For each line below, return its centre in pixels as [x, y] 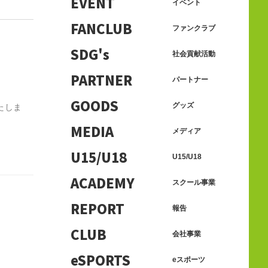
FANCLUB [101, 28]
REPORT [98, 208]
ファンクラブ [194, 28]
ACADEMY [103, 182]
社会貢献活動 [194, 54]
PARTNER [101, 80]
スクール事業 [194, 182]
